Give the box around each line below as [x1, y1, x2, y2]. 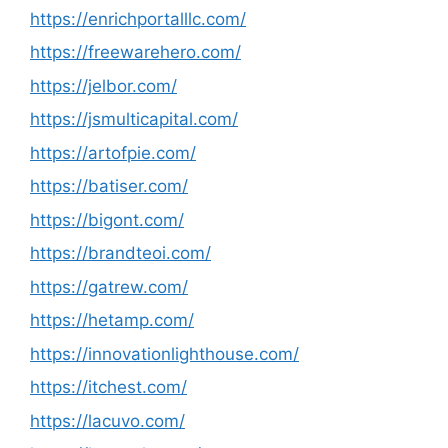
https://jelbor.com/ [30, 75, 177, 96]
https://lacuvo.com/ [30, 410, 185, 431]
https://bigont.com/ [30, 209, 184, 230]
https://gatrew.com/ [30, 276, 188, 297]
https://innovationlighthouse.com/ [30, 343, 299, 364]
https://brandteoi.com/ [30, 243, 211, 263]
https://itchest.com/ [30, 377, 187, 397]
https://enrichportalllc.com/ [30, 8, 246, 29]
